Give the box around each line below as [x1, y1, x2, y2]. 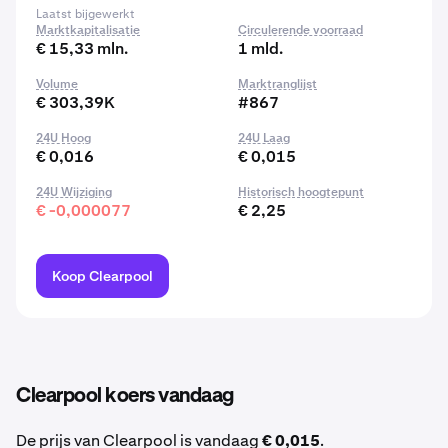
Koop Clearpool [52, 267, 153, 285]
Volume [36, 76, 78, 92]
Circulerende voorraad [238, 22, 363, 38]
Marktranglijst [238, 76, 317, 92]
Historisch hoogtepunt [238, 184, 364, 200]
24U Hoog [36, 130, 91, 146]
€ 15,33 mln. [36, 38, 128, 59]
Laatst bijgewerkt [36, 6, 135, 22]
